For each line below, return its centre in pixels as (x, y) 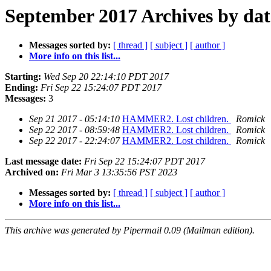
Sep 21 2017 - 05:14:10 (74, 119)
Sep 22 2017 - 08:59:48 (74, 130)
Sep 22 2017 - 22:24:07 (74, 141)
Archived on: (32, 172)
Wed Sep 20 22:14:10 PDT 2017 (106, 77)
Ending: (21, 88)
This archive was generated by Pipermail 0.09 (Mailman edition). (130, 230)
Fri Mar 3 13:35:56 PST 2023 (119, 172)
